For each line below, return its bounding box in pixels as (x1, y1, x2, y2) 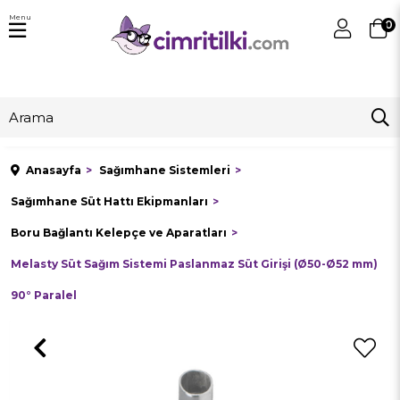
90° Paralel (11, 288, 77, 302)
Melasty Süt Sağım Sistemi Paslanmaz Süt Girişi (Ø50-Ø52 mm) (11, 257, 378, 271)
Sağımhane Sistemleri (99, 163, 230, 177)
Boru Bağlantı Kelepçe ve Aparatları (11, 226, 227, 239)
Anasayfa (26, 163, 81, 177)
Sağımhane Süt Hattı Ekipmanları (11, 195, 208, 208)
